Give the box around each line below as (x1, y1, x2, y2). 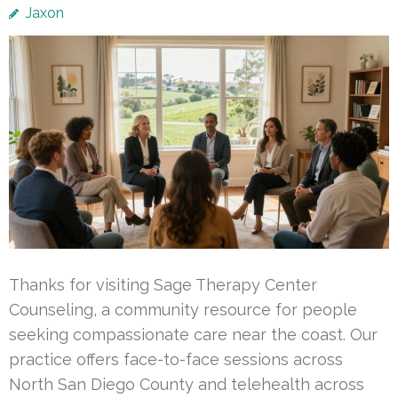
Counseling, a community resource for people (9, 299, 357, 319)
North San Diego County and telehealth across (9, 374, 364, 394)
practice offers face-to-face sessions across (9, 349, 343, 369)
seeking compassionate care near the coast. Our (9, 324, 378, 344)
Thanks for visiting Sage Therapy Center (9, 275, 317, 294)
